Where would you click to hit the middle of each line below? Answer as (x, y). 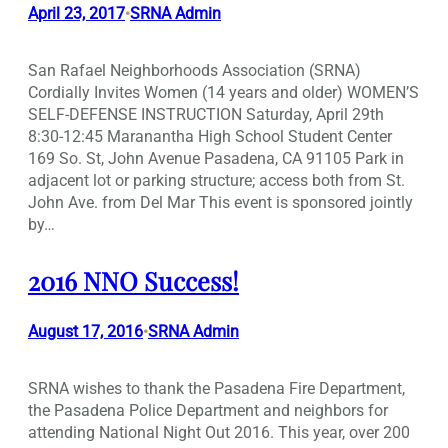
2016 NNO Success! (133, 281)
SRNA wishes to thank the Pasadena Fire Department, (216, 388)
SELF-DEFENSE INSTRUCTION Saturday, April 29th (206, 115)
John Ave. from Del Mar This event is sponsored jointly (220, 203)
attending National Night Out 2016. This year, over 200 (219, 432)
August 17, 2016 (85, 331)
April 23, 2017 (76, 14)
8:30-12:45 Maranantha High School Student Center (210, 137)
